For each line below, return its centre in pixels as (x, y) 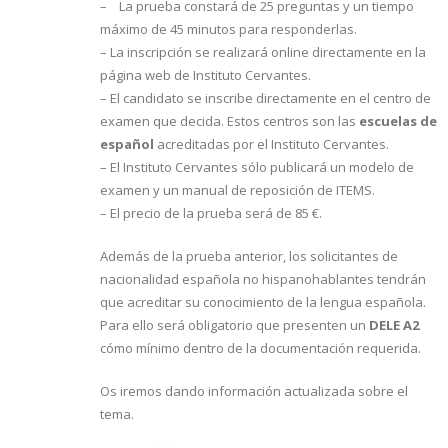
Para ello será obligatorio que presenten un (234, 324)
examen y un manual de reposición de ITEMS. (237, 189)
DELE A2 (394, 324)
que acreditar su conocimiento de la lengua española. (263, 301)
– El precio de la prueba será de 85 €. (211, 212)
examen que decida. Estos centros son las (228, 120)
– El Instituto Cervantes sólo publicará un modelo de (257, 166)
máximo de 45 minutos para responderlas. (228, 28)
